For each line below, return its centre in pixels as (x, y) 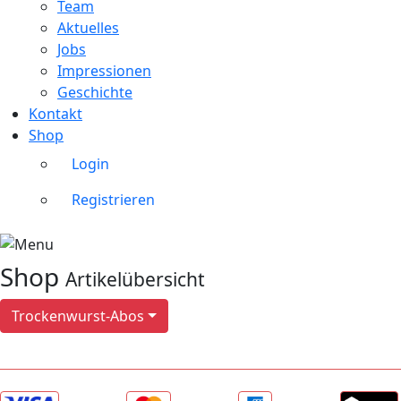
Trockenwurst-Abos (78, 316)
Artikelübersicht (135, 280)
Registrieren (113, 200)
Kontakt (55, 114)
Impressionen (104, 71)
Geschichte (95, 93)
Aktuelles (88, 28)
